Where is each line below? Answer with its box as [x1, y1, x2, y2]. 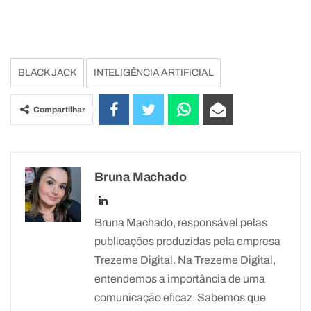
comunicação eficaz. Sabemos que [94, 292, 266, 304]
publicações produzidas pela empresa [94, 235, 280, 248]
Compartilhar [33, 105, 85, 115]
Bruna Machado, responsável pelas [94, 217, 267, 229]
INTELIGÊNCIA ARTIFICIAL [94, 67, 214, 78]
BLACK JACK [18, 67, 76, 78]
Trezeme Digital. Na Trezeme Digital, [94, 254, 276, 267]
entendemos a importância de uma [94, 273, 265, 285]
